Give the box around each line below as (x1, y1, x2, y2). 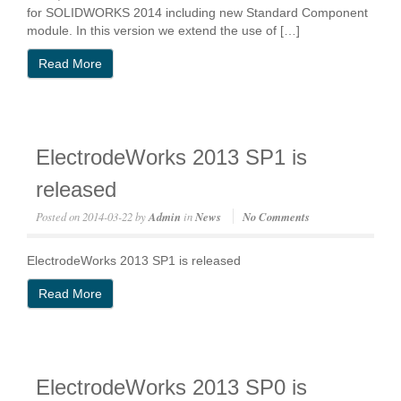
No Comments (243, 209, 310, 225)
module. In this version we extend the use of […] (27, 23, 300, 38)
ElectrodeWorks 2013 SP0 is (36, 375, 307, 399)
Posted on (36, 209, 80, 224)
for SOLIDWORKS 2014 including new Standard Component (27, 5, 368, 20)
